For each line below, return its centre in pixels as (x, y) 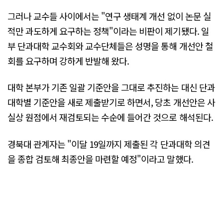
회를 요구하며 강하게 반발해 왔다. (68, 61)
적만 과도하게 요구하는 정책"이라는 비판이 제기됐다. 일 (108, 31)
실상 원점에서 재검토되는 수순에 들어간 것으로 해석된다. (110, 117)
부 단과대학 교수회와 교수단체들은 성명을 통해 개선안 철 (110, 46)
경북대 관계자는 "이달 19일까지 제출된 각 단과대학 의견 (109, 144)
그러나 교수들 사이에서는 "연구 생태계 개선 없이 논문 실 (109, 16)
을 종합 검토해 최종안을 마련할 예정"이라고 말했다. (100, 159)
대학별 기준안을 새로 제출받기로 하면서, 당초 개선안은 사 (111, 102)
